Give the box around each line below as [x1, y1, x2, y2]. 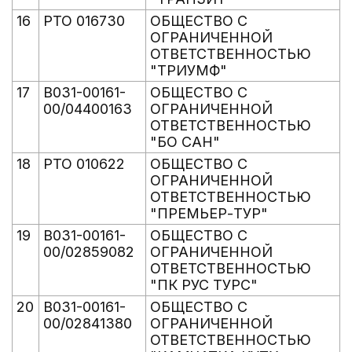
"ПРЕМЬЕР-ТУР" [150, 205, 268, 222]
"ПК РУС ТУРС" [150, 277, 258, 293]
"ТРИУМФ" [150, 62, 227, 79]
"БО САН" [150, 134, 220, 150]
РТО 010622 [43, 156, 125, 172]
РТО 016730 [43, 13, 125, 29]
